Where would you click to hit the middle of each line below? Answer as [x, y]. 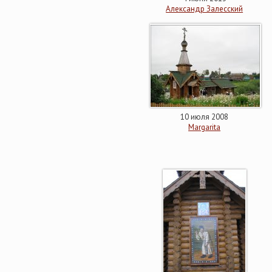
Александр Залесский [205, 9]
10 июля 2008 [205, 117]
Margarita [205, 127]
